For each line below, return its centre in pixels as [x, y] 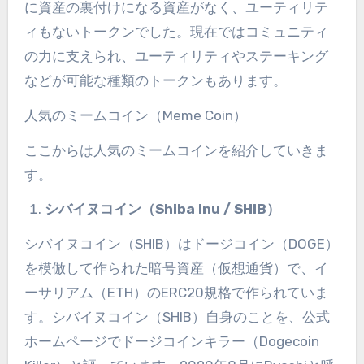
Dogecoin [289, 342]
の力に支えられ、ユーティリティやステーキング [176, 56]
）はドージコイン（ [226, 244]
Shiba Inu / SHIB [211, 209]
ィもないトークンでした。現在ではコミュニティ [176, 31]
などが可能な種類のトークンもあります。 [155, 80]
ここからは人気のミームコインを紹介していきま [176, 150]
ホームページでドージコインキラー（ [141, 342]
